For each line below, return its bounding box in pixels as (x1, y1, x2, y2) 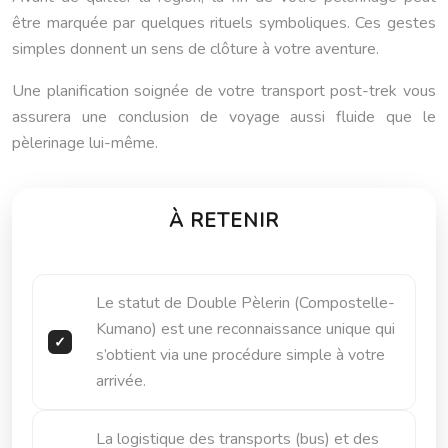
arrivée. (96, 369, 146, 392)
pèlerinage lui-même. (12, 131, 158, 154)
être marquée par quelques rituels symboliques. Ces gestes (12, 11, 436, 34)
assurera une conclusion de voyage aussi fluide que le (12, 105, 436, 128)
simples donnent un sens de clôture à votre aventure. (12, 37, 379, 60)
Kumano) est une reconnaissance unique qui (96, 317, 395, 340)
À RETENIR (169, 207, 279, 234)
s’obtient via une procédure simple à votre (96, 343, 385, 366)
